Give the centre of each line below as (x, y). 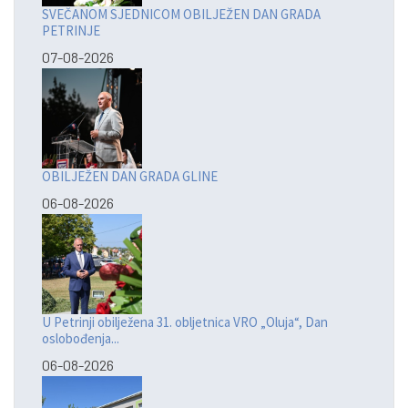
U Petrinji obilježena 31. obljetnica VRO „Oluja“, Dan (185, 322)
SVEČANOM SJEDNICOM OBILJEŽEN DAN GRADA (181, 15)
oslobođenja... (81, 339)
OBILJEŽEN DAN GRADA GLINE (130, 177)
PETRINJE (71, 31)
